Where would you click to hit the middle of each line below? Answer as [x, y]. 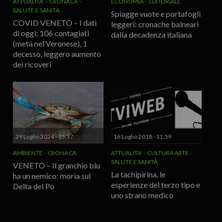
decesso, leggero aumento [57, 54]
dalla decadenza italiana [152, 34]
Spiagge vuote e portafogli [156, 13]
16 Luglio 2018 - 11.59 [143, 136]
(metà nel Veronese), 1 [50, 43]
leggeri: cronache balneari [155, 24]
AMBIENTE [28, 153]
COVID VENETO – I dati [55, 22]
